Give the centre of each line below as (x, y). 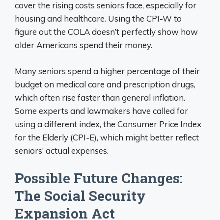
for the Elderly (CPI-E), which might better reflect (107, 137)
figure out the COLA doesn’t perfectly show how (106, 32)
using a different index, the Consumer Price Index (108, 124)
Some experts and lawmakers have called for (101, 110)
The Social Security (80, 196)
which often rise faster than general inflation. (100, 97)
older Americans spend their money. (83, 45)
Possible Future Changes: (99, 178)
